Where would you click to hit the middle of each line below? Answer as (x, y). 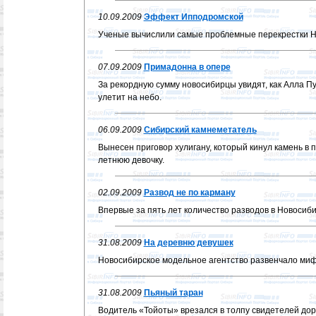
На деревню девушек (188, 243)
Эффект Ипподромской (193, 17)
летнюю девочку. (131, 160)
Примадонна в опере (187, 67)
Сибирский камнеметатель (200, 130)
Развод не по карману (189, 193)
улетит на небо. (129, 97)
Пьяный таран (173, 293)
